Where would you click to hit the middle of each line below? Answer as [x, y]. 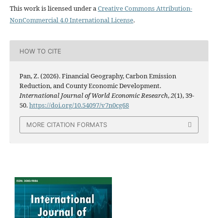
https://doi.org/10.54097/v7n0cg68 [79, 105]
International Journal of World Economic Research [93, 96]
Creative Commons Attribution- [145, 9]
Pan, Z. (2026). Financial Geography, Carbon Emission [98, 76]
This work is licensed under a [54, 9]
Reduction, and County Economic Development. [90, 86]
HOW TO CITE [40, 51]
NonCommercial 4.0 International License [71, 20]
